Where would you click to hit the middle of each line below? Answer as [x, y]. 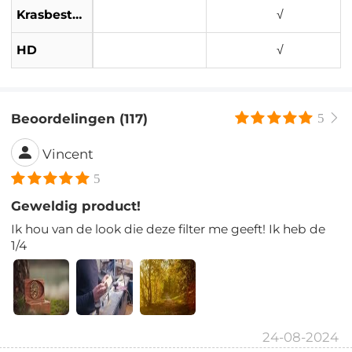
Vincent [68, 154]
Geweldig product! [76, 205]
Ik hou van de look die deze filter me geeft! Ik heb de [169, 229]
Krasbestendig [77, 15]
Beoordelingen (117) [80, 118]
